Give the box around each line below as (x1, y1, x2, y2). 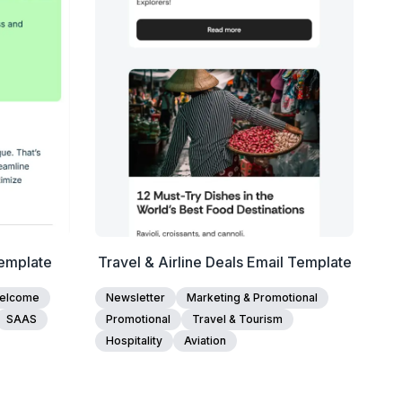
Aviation (184, 334, 227, 347)
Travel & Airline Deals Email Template (97, 253, 352, 271)
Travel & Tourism (192, 312, 284, 326)
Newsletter (106, 291, 166, 304)
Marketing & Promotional (187, 291, 319, 304)
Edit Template (177, 11, 272, 29)
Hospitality (106, 334, 163, 347)
